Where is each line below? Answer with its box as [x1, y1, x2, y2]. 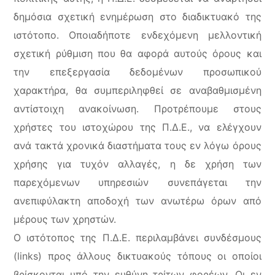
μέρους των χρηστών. [14, 213, 117, 225]
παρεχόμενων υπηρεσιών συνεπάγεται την [14, 176, 261, 188]
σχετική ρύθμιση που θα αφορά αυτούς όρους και [14, 47, 261, 60]
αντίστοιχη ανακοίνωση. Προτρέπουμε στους [14, 103, 261, 115]
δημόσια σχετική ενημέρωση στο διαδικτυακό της [14, 10, 261, 23]
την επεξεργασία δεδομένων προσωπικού [14, 66, 261, 78]
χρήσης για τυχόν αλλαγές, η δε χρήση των [14, 158, 261, 170]
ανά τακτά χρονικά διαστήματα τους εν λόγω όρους [14, 139, 261, 152]
